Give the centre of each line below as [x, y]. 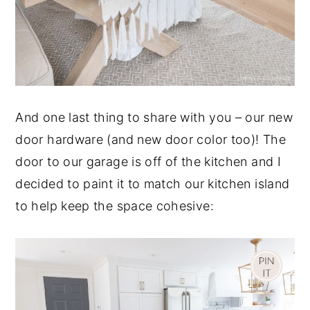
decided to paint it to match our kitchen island [153, 183]
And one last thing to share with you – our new [154, 117]
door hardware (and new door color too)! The [151, 139]
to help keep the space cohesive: [115, 206]
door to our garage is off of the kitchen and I [148, 161]
